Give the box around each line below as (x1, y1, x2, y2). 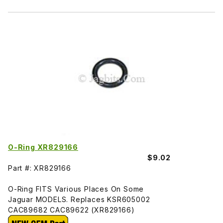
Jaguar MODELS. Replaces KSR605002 (8, 195, 150, 204)
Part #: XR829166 (8, 163, 71, 172)
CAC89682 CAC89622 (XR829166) (8, 205, 135, 214)
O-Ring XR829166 (8, 142, 78, 151)
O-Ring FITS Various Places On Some (8, 184, 144, 193)
